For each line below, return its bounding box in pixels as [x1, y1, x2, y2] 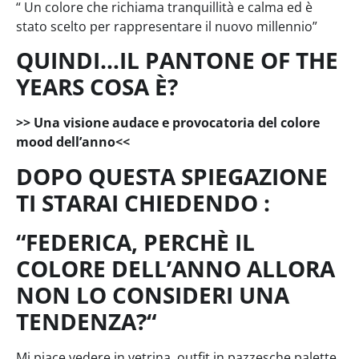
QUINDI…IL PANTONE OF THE [16, 45, 338, 76]
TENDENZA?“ [16, 305, 156, 337]
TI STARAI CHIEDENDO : [16, 187, 270, 218]
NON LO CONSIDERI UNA [16, 279, 289, 310]
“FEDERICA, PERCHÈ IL [16, 226, 255, 257]
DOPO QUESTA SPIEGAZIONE [16, 160, 328, 192]
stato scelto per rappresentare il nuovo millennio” [16, 17, 317, 35]
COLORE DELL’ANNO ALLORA [16, 252, 335, 284]
